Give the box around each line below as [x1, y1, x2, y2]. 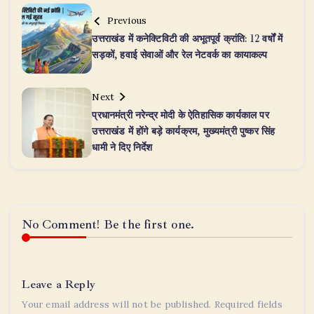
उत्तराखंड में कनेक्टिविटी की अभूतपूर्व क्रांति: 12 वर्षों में [92, 32, 283, 46]
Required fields [214, 297, 282, 310]
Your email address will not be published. [22, 297, 212, 310]
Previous [107, 14, 147, 27]
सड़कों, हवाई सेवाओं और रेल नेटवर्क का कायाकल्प [92, 48, 268, 62]
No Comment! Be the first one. [22, 217, 195, 232]
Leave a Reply [22, 276, 95, 292]
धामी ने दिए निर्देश [92, 140, 153, 153]
